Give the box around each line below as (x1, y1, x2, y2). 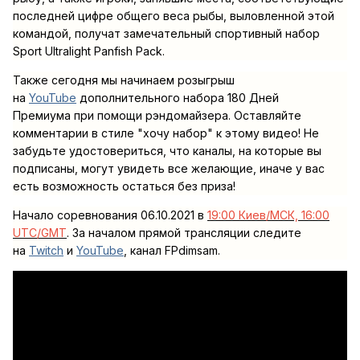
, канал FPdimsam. (124, 243, 223, 257)
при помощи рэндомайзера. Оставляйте (74, 108, 301, 122)
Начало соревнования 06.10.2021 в (13, 207, 204, 222)
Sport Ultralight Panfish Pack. (13, 43, 165, 58)
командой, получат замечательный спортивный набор (13, 26, 320, 40)
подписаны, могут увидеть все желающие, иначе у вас (13, 161, 325, 175)
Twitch (29, 243, 63, 257)
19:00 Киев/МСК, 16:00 (207, 207, 329, 222)
